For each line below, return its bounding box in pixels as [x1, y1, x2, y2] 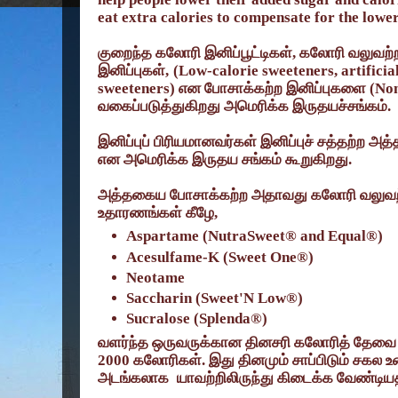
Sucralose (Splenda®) [126, 310, 268, 328]
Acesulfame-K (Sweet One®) [126, 248, 314, 266]
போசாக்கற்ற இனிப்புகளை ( [204, 79, 375, 97]
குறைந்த [98, 44, 152, 61]
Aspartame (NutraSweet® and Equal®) [126, 227, 384, 245]
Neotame [126, 268, 186, 286]
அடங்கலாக [98, 369, 169, 386]
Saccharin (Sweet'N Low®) [126, 290, 304, 307]
